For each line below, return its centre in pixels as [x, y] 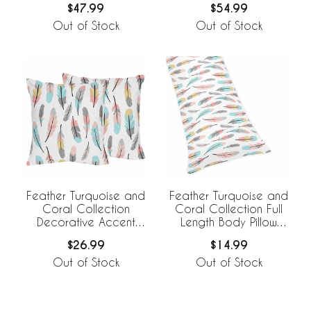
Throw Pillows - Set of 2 [86, 235]
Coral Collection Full [229, 208]
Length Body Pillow [229, 221]
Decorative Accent [86, 221]
